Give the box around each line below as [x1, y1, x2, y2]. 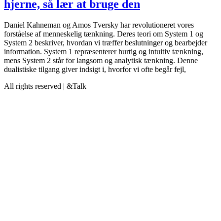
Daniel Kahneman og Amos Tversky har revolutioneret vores [4, 20, 194, 29]
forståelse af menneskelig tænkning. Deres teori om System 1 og [4, 29, 203, 38]
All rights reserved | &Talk [4, 81, 86, 90]
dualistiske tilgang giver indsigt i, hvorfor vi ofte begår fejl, [4, 65, 186, 74]
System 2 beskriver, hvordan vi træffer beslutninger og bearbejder [4, 38, 207, 47]
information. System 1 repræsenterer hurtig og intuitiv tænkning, [4, 47, 203, 56]
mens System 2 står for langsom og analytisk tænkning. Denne [4, 56, 198, 65]
